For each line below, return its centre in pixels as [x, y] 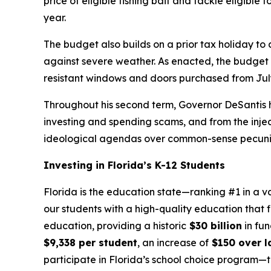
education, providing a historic [115, 226]
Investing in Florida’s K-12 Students [134, 165]
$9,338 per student [90, 243]
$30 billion [214, 226]
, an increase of [173, 243]
